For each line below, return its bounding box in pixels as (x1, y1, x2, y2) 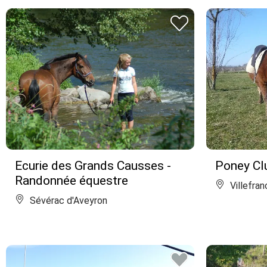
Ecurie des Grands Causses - (15, 159, 171, 173)
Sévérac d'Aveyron (27, 195, 107, 206)
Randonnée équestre (15, 173, 128, 188)
